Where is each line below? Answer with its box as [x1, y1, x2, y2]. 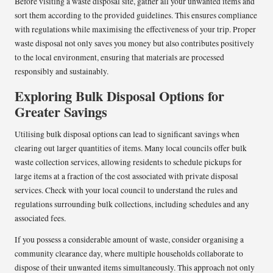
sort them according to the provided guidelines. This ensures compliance [15, 9, 257, 21]
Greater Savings [15, 101, 107, 122]
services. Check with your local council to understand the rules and [15, 184, 238, 196]
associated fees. [15, 212, 66, 224]
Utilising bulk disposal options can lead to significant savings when [15, 128, 239, 140]
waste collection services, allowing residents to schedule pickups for [15, 156, 242, 168]
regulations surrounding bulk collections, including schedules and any [15, 198, 249, 210]
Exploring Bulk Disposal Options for [15, 85, 224, 106]
